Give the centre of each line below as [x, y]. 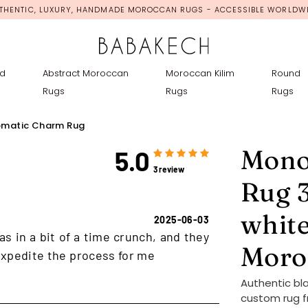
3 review [169, 169]
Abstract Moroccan [86, 73]
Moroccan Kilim [200, 73]
